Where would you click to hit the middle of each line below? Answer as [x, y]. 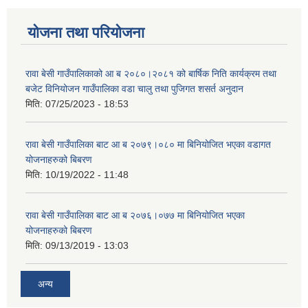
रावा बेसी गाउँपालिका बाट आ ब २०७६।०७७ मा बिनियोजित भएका [135, 215]
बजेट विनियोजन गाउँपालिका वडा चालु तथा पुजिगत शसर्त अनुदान [134, 88]
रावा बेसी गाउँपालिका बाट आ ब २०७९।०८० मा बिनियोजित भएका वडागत [148, 144]
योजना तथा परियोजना [86, 32]
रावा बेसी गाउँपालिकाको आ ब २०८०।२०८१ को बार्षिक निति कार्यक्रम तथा [151, 73]
